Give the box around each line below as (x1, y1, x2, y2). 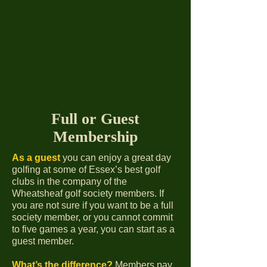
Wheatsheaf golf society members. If (12, 188, 164, 198)
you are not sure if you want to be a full (12, 200, 173, 210)
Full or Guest (51, 110, 139, 128)
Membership (53, 128, 138, 145)
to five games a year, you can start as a (12, 224, 175, 234)
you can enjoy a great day (63, 153, 171, 163)
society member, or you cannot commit (12, 212, 173, 222)
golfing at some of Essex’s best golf (12, 164, 160, 175)
